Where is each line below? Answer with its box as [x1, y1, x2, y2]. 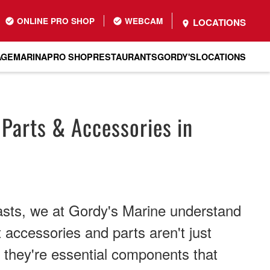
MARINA [13, 50, 47, 63]
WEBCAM [122, 15, 163, 27]
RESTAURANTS [93, 50, 157, 63]
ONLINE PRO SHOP [14, 15, 95, 27]
